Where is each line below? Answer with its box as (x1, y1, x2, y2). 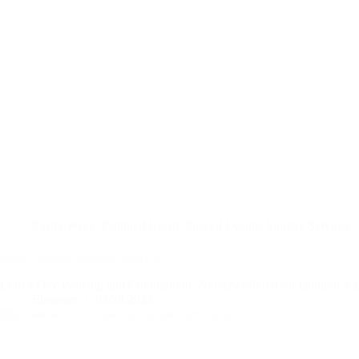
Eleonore (32, 292, 78, 307)
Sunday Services (266, 218, 350, 232)
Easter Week (32, 218, 95, 232)
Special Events (185, 218, 260, 232)
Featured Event (102, 218, 179, 232)
